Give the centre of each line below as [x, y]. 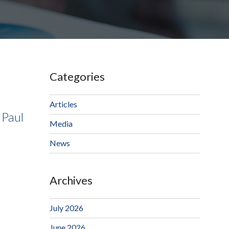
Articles [63, 104]
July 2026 [66, 208]
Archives [71, 180]
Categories [77, 77]
